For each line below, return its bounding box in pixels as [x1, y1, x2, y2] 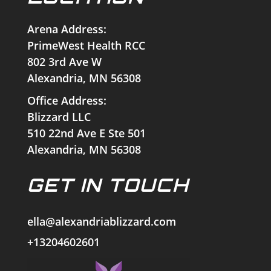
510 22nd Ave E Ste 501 [27, 126, 146, 141]
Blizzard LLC [27, 109, 91, 125]
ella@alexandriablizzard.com [27, 214, 176, 229]
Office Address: [27, 93, 106, 108]
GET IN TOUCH [27, 174, 189, 197]
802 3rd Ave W [27, 54, 102, 70]
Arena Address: [27, 22, 106, 37]
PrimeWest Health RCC [27, 38, 145, 53]
